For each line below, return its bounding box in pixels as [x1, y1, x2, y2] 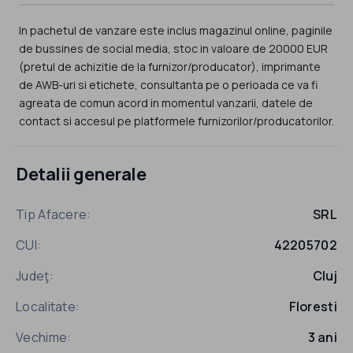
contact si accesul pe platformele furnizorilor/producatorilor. [19, 113, 334, 128]
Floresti [288, 298, 337, 316]
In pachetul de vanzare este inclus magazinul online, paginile [19, 22, 333, 38]
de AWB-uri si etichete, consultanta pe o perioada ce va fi [19, 76, 318, 92]
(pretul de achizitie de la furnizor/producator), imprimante [19, 58, 321, 74]
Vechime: [16, 329, 72, 347]
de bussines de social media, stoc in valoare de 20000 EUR [19, 40, 328, 56]
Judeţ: [16, 267, 54, 285]
